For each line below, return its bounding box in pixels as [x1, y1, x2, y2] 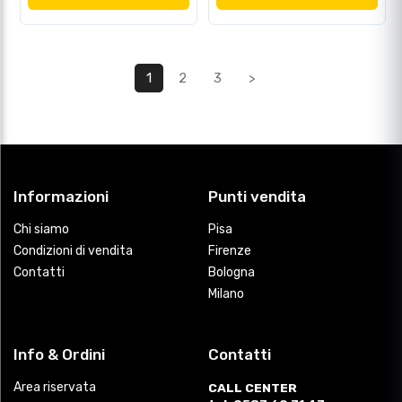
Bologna [208, 265, 255, 281]
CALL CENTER [208, 380, 297, 396]
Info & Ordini [13, 345, 105, 364]
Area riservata [13, 380, 96, 396]
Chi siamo [13, 222, 69, 238]
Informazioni [13, 188, 109, 206]
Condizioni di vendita [13, 243, 133, 259]
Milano [208, 286, 244, 302]
